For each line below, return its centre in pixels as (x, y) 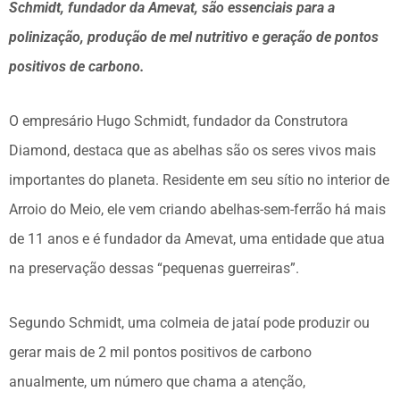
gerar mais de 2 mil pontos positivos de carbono (160, 352)
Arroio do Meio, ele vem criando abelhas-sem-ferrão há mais (197, 209)
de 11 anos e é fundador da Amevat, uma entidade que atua (197, 238)
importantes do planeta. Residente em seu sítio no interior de (199, 179)
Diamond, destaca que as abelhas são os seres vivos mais (192, 150)
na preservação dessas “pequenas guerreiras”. (154, 268)
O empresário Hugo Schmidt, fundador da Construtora (179, 121)
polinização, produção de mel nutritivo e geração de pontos (194, 37)
